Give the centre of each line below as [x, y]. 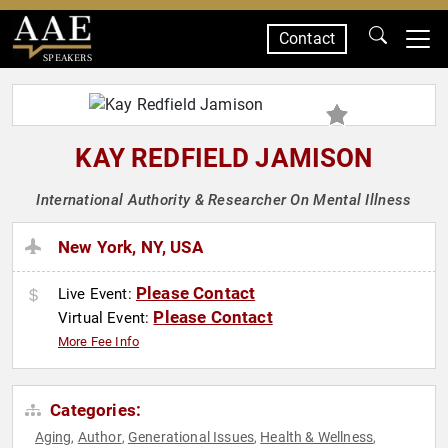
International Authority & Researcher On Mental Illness [224, 200]
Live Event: [97, 294]
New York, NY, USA [130, 247]
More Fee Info [99, 342]
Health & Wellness [317, 437]
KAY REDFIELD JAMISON [224, 158]
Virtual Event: [106, 318]
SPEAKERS [67, 57]
